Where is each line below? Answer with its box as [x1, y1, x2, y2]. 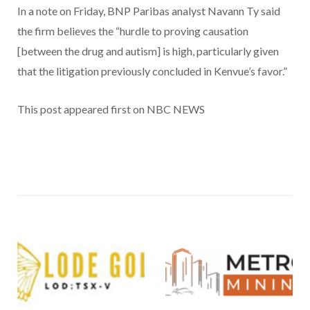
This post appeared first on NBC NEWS [17, 102, 205, 116]
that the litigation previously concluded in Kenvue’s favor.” [17, 64, 287, 78]
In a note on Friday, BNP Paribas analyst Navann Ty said [17, 4, 280, 18]
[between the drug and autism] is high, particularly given [17, 44, 279, 58]
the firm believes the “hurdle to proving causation [17, 24, 248, 38]
